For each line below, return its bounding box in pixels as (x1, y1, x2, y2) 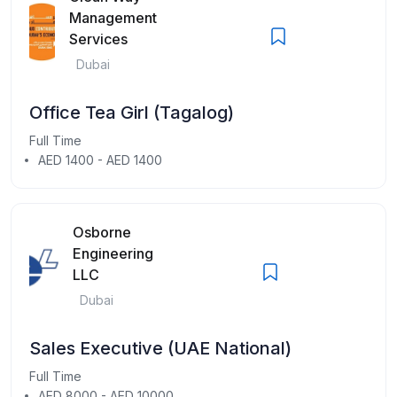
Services (68, 29, 128, 48)
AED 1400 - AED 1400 (38, 152, 162, 167)
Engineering (72, 244, 153, 262)
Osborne (72, 222, 131, 241)
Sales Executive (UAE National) (29, 337, 292, 359)
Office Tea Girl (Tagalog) (29, 101, 234, 123)
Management (68, 8, 157, 27)
